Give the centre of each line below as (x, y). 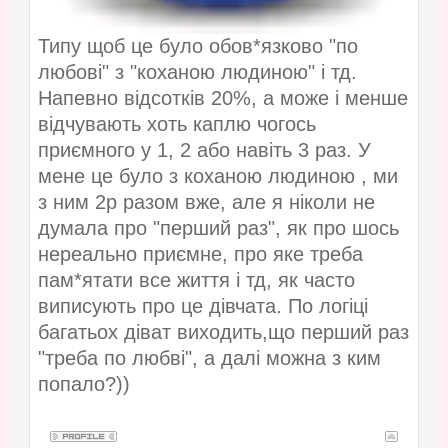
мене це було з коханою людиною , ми (217, 176)
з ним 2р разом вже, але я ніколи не (206, 202)
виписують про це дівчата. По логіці (202, 306)
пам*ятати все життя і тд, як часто (196, 280)
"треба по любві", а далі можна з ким (209, 358)
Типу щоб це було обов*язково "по (197, 46)
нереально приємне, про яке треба (200, 254)
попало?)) (83, 384)
